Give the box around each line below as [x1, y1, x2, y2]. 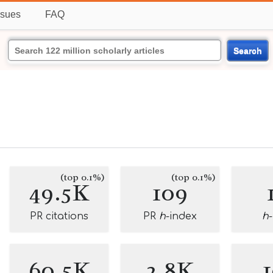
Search [233, 45, 262, 55]
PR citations [30, 211, 88, 222]
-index [166, 211, 197, 222]
